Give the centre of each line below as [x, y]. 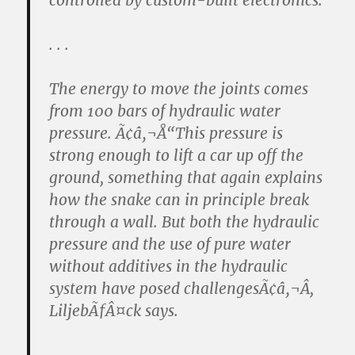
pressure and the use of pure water [170, 244]
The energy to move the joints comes [179, 89]
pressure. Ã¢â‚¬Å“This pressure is [166, 133]
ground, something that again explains [186, 177]
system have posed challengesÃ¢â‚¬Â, [182, 288]
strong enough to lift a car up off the [177, 155]
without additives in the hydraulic [169, 266]
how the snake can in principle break [179, 200]
